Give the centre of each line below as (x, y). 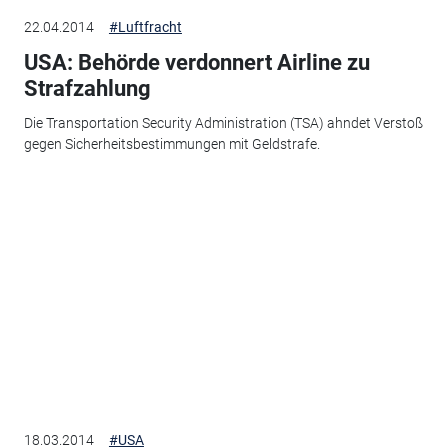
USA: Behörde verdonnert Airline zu (196, 63)
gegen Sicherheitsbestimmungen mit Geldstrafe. (171, 143)
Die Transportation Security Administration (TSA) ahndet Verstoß (223, 122)
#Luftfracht (145, 27)
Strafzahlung (87, 89)
